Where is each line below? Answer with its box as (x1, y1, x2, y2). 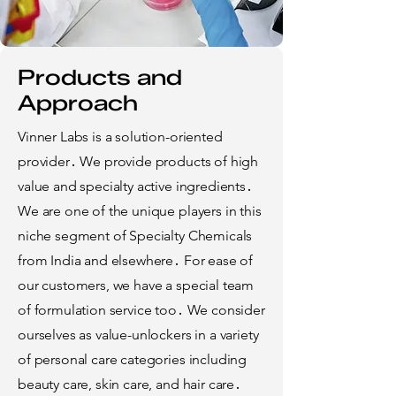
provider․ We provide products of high (18, 152, 259, 170)
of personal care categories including (18, 350, 247, 368)
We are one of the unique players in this (18, 202, 262, 219)
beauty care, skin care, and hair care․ (18, 375, 241, 392)
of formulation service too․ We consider (18, 301, 265, 318)
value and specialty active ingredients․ (18, 177, 253, 194)
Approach (18, 89, 138, 116)
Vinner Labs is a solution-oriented (18, 127, 223, 145)
